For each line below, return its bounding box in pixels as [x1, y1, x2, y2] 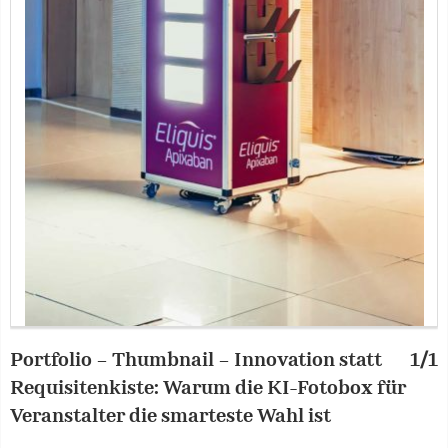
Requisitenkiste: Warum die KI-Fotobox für [10, 380, 406, 398]
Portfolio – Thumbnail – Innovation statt [10, 352, 382, 370]
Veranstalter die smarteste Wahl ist [10, 408, 331, 426]
